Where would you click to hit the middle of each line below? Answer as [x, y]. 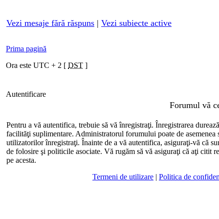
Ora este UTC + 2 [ [37, 65]
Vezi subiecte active [136, 23]
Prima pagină [26, 49]
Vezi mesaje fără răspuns [50, 23]
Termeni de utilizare [123, 177]
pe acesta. [21, 160]
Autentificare [27, 94]
